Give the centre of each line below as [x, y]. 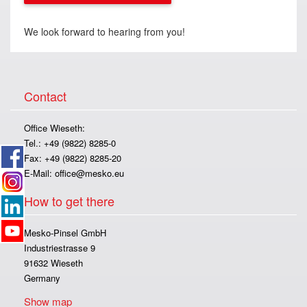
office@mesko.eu [89, 173]
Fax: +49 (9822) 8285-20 [73, 158]
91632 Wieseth [53, 262]
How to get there [69, 200]
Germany [42, 278]
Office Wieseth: [54, 127]
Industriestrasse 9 [60, 247]
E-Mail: [39, 173]
